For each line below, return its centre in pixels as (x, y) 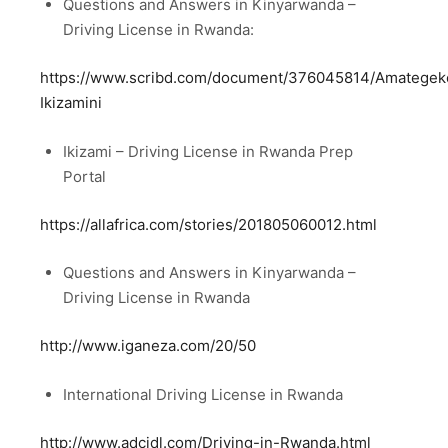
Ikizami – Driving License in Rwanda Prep (207, 151)
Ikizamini (71, 103)
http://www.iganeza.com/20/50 (148, 346)
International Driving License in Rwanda (202, 394)
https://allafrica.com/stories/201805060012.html (208, 224)
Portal (84, 176)
